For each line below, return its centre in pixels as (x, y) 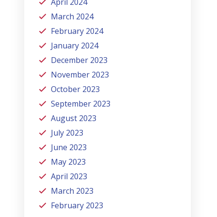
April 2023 (69, 176)
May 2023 (69, 162)
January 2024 (75, 45)
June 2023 (69, 147)
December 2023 (79, 60)
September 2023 (81, 103)
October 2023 (76, 89)
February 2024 (77, 31)
